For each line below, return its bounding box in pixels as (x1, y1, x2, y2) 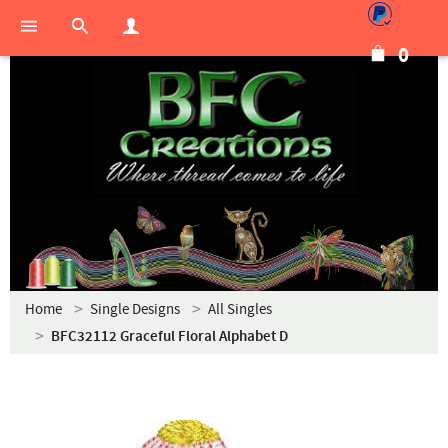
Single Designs (90, 300, 180, 319)
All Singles (208, 300, 272, 319)
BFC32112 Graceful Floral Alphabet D (51, 327, 288, 347)
